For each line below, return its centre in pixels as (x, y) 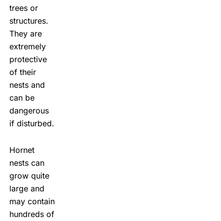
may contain (32, 201)
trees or (23, 8)
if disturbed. (32, 123)
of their (22, 72)
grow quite (29, 175)
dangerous (29, 110)
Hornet (22, 150)
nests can (27, 163)
